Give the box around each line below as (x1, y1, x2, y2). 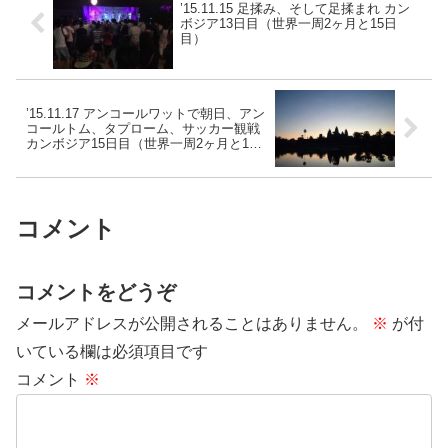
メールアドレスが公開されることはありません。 (16, 314, 368, 332)
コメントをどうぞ (16, 280, 176, 303)
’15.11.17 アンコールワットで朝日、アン (26, 105, 265, 121)
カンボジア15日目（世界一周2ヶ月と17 (26, 135, 256, 151)
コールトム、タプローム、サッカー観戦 (26, 120, 260, 136)
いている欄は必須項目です (16, 342, 208, 360)
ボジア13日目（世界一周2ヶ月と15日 (179, 16, 397, 32)
